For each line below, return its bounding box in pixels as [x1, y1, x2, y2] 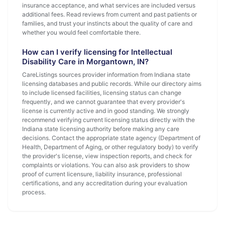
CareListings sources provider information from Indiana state [22, 71, 190, 78]
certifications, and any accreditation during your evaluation [22, 179, 187, 187]
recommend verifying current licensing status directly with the [22, 116, 195, 124]
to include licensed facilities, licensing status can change [22, 89, 181, 96]
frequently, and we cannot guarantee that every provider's [22, 98, 185, 105]
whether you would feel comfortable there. [22, 29, 141, 36]
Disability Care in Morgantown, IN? [22, 57, 149, 66]
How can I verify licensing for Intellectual [22, 47, 172, 57]
